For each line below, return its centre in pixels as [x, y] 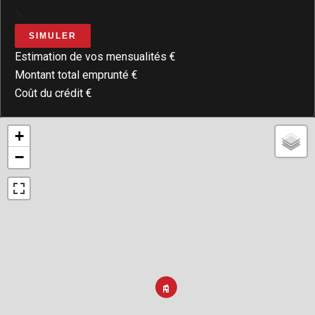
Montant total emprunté [73, 75]
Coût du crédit [50, 93]
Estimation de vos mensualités [92, 56]
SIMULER [53, 36]
